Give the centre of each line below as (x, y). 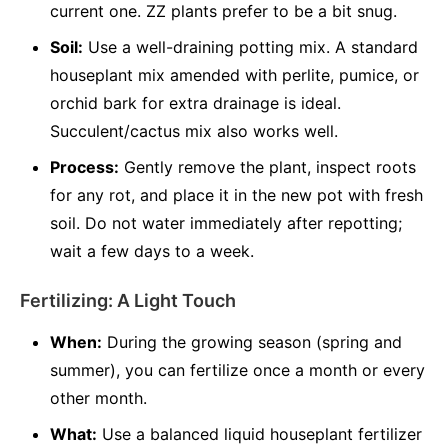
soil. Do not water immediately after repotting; (226, 223)
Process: (84, 167)
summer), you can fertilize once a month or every (237, 370)
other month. (98, 398)
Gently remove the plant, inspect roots (267, 167)
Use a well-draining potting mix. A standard (250, 47)
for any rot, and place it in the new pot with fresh (236, 195)
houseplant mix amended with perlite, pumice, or (234, 75)
